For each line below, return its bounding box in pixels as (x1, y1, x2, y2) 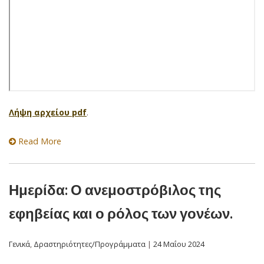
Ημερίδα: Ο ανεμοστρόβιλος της (9, 181, 221, 198)
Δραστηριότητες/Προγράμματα (34, 238, 146, 249)
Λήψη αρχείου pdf (9, 107, 87, 118)
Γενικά (9, 238, 30, 249)
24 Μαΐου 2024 (153, 238, 204, 249)
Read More (16, 136, 61, 147)
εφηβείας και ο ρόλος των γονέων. (9, 204, 233, 222)
